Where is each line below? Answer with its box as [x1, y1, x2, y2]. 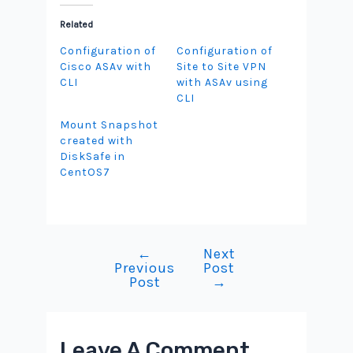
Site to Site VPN [176, 59, 266, 73]
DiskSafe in [60, 149, 126, 163]
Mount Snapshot [60, 117, 159, 132]
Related [60, 18, 94, 30]
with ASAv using [176, 75, 268, 89]
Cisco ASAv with [60, 59, 152, 73]
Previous [114, 258, 176, 277]
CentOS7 [60, 165, 111, 179]
